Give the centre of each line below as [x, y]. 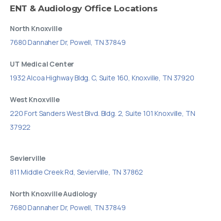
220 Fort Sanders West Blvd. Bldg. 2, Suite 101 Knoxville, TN [103, 113]
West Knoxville [35, 99]
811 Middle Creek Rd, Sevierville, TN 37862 [77, 172]
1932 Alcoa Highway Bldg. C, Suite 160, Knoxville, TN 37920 [102, 77]
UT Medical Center [42, 64]
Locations [136, 8]
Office [98, 8]
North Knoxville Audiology [54, 193]
